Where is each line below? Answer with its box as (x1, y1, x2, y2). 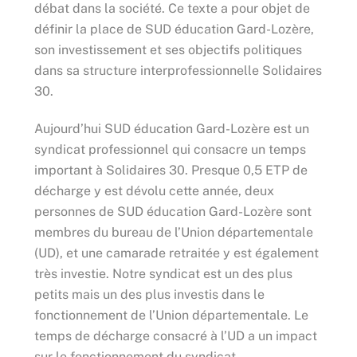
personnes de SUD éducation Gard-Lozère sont (33, 203, 312, 219)
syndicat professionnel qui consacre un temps (33, 141, 306, 157)
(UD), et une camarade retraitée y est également (33, 245, 319, 261)
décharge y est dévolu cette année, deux (33, 182, 274, 198)
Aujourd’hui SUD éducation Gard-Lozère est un (33, 120, 309, 136)
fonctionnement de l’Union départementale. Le (33, 307, 308, 323)
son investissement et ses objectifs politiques (33, 42, 302, 58)
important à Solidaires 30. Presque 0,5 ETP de (33, 162, 308, 178)
